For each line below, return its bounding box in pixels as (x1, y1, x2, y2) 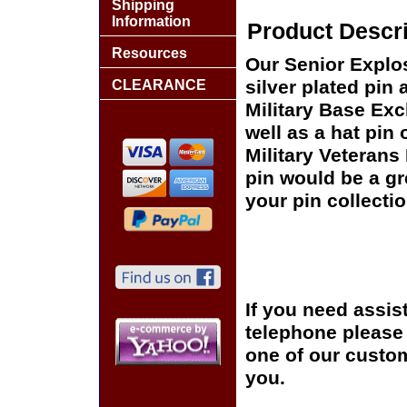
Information (112, 14, 191, 29)
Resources (112, 45, 187, 61)
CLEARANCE (112, 77, 206, 93)
